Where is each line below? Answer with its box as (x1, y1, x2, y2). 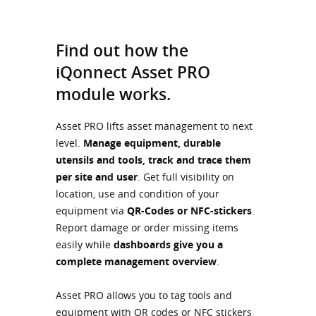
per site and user (56, 170, 138, 184)
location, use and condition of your (56, 187, 219, 201)
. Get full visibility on (138, 170, 234, 184)
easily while (56, 238, 114, 252)
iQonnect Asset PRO (56, 60, 210, 83)
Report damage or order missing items (56, 221, 238, 235)
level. (56, 136, 83, 150)
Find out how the (56, 38, 188, 61)
